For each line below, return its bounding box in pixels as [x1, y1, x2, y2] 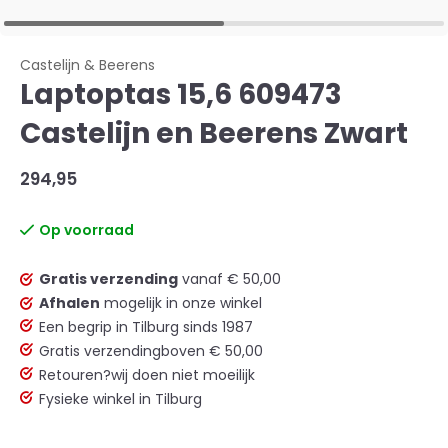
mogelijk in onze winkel [100, 293, 262, 313]
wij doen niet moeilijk [111, 365, 255, 385]
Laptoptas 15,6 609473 [20, 75, 342, 114]
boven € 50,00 [161, 341, 263, 361]
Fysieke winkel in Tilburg [39, 389, 202, 409]
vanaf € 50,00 [178, 269, 281, 289]
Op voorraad [39, 220, 134, 240]
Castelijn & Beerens [20, 55, 155, 75]
